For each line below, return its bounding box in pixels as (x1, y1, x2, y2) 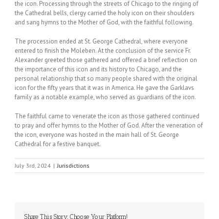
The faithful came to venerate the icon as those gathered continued (15, 111, 199, 120)
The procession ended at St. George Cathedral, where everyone (15, 37, 188, 45)
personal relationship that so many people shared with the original (15, 74, 197, 83)
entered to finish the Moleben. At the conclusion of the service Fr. (15, 46, 191, 55)
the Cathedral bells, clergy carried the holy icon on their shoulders (15, 8, 195, 17)
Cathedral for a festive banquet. (15, 139, 101, 148)
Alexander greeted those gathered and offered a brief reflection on (15, 55, 197, 64)
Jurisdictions (57, 161, 89, 169)
